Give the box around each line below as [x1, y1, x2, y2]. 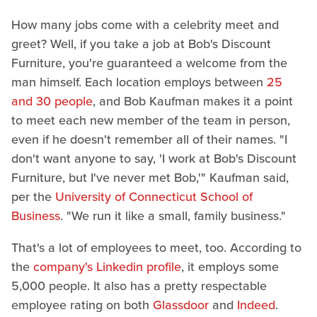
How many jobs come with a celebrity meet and [11, 15, 279, 34]
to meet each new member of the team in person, [11, 110, 290, 129]
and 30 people [11, 91, 93, 110]
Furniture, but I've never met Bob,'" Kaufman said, [11, 168, 289, 187]
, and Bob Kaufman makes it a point [93, 91, 293, 110]
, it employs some [181, 257, 279, 276]
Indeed [237, 295, 275, 314]
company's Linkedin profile [33, 257, 181, 276]
